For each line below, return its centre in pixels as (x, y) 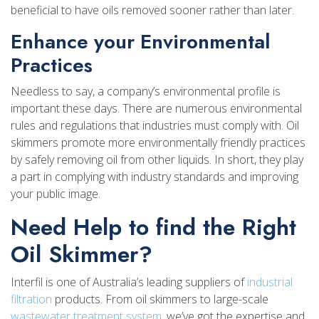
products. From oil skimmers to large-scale (160, 299)
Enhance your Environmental (140, 41)
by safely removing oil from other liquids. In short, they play (157, 159)
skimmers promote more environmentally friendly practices (158, 142)
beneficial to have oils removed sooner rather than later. (152, 10)
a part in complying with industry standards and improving (155, 176)
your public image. (56, 193)
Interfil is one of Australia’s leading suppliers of (129, 282)
